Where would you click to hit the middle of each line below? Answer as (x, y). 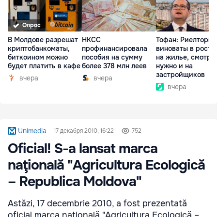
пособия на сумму (112, 57)
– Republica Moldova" (75, 182)
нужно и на (174, 66)
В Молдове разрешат (43, 40)
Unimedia (32, 131)
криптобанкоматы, (39, 49)
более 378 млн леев (114, 66)
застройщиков (180, 75)
